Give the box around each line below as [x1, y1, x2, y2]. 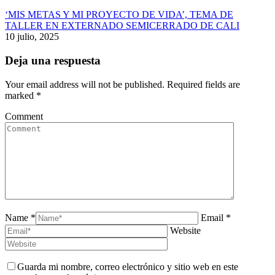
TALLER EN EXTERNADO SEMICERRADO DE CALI [5, 20, 239, 31]
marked [5, 90, 36, 101]
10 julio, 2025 [5, 31, 59, 42]
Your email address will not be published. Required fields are [5, 79, 240, 90]
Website [170, 225, 201, 236]
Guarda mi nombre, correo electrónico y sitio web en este [17, 261, 238, 272]
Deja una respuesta [5, 54, 101, 68]
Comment [5, 110, 43, 122]
